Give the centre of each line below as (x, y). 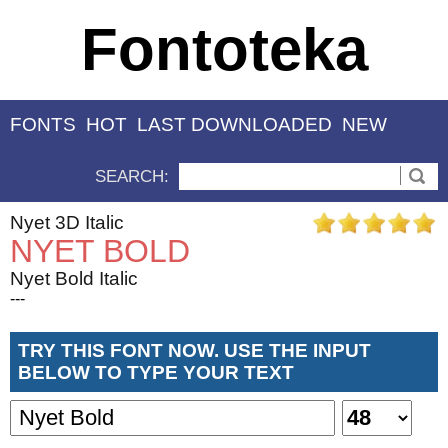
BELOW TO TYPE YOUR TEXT (156, 372)
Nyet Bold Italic (74, 278)
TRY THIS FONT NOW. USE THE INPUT (194, 350)
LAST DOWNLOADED (234, 125)
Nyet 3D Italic (67, 222)
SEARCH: (132, 176)
